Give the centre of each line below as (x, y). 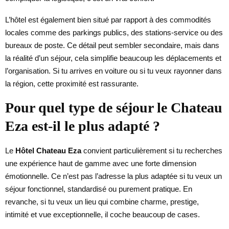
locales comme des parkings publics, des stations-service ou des (114, 32)
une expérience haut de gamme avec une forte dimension (101, 163)
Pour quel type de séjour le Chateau (114, 107)
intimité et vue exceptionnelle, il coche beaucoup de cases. (102, 214)
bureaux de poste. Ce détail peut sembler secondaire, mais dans (112, 45)
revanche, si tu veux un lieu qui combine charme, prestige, (102, 201)
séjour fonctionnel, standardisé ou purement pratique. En (99, 189)
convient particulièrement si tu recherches (152, 150)
